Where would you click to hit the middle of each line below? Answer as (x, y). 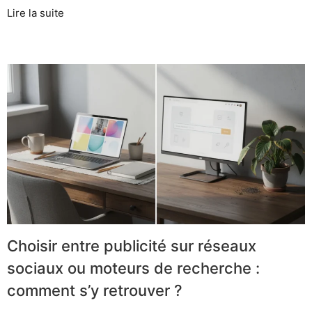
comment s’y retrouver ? (95, 290)
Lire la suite (36, 13)
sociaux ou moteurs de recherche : (133, 268)
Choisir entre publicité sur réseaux (132, 245)
